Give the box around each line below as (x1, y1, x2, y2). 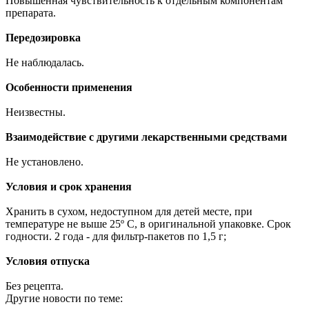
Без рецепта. (6, 279, 63, 292)
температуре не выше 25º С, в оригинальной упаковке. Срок (6, 217, 291, 230)
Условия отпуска (6, 255, 90, 267)
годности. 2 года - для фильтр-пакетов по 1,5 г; (6, 230, 226, 242)
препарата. (6, 6, 56, 19)
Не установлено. (6, 155, 83, 168)
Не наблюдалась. (6, 56, 84, 68)
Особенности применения (6, 81, 132, 93)
